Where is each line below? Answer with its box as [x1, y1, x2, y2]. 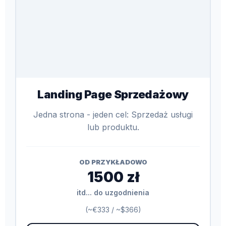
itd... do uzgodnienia [77, 188, 149, 197]
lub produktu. [87, 122, 139, 132]
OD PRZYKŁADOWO [79, 157, 147, 166]
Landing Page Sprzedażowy [37, 87, 189, 101]
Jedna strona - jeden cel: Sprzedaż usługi [33, 109, 193, 120]
